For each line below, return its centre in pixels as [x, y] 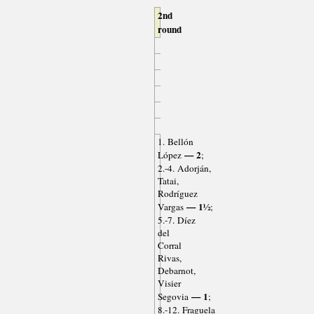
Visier [169, 284]
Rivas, [169, 258]
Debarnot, [176, 271]
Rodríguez [177, 194]
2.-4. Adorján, [184, 169]
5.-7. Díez [176, 220]
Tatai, [168, 181]
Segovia [173, 297]
